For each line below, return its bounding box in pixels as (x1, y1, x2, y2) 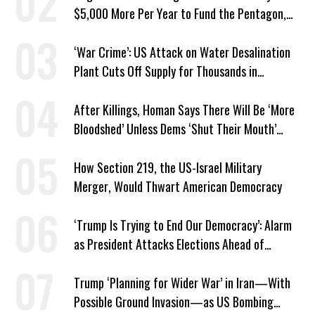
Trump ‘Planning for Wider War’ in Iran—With (74, 274, 290, 292)
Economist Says (74, 23, 147, 42)
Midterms (74, 254, 119, 273)
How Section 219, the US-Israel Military (74, 158, 262, 177)
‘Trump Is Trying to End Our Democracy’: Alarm (74, 216, 292, 235)
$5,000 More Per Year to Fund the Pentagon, (74, 4, 286, 23)
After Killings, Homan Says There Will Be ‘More (74, 101, 295, 120)
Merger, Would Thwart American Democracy (74, 177, 282, 196)
